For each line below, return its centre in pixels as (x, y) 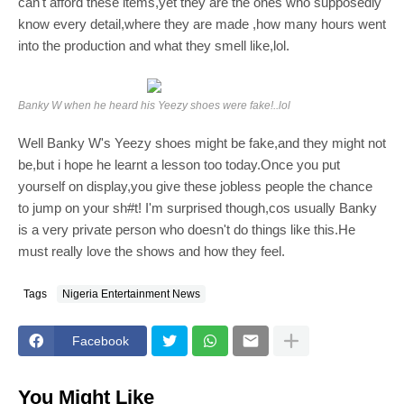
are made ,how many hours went (289, 24)
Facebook (101, 340)
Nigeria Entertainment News (131, 294)
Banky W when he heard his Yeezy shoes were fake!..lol (154, 106)
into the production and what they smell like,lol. (154, 46)
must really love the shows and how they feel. (151, 252)
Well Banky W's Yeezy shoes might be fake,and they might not (202, 143)
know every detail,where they (106, 24)
